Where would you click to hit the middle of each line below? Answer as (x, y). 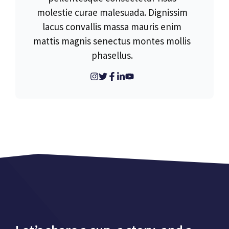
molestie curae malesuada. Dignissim (112, 13)
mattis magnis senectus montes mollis (112, 41)
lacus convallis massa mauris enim (112, 27)
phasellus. (112, 55)
